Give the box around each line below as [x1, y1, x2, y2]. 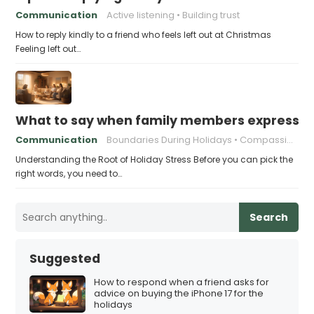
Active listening [107, 8, 175, 22]
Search [249, 210, 288, 224]
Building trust [182, 8, 240, 22]
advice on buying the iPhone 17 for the [94, 287, 264, 301]
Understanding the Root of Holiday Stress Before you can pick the [15, 153, 294, 165]
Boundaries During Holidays [107, 132, 233, 146]
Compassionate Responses [240, 132, 287, 146]
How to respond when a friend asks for [94, 275, 270, 289]
